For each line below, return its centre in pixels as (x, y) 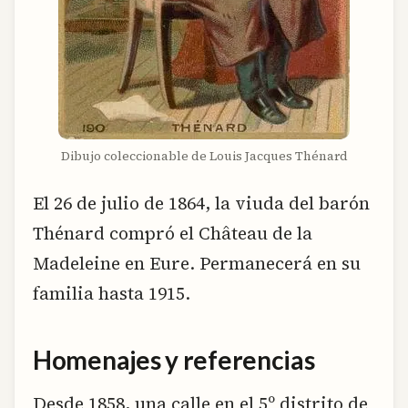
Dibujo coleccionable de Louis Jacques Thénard (204, 156)
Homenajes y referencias (174, 359)
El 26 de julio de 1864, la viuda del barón (201, 204)
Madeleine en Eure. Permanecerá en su (197, 264)
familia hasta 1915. (112, 294)
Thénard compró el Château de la (173, 234)
